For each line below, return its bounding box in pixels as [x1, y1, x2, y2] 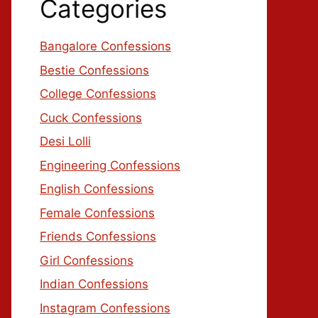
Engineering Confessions [40, 158, 180, 172]
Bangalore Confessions [40, 39, 171, 53]
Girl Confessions [40, 253, 133, 268]
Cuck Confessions [40, 110, 142, 125]
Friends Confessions [40, 229, 156, 243]
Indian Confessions [40, 277, 148, 291]
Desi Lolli [40, 134, 91, 148]
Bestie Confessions [40, 62, 149, 77]
